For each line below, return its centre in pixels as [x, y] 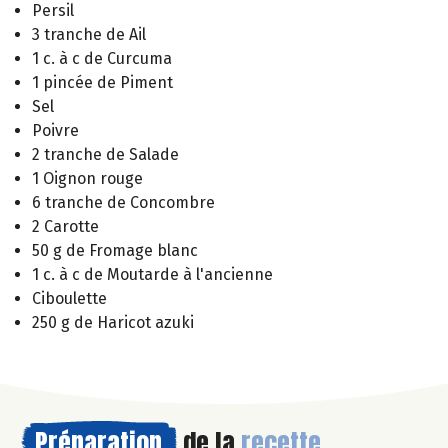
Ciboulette [69, 299]
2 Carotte [65, 227]
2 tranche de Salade [105, 155]
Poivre [55, 131]
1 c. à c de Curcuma [102, 59]
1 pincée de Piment [102, 83]
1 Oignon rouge [87, 179]
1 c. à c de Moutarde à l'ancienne [152, 275]
